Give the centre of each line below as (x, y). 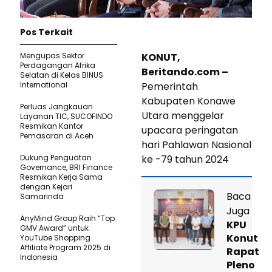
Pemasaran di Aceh (57, 135)
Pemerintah (170, 86)
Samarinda (42, 196)
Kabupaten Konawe (189, 101)
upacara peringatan (190, 130)
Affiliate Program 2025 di (65, 247)
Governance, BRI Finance (66, 167)
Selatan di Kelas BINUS (62, 75)
